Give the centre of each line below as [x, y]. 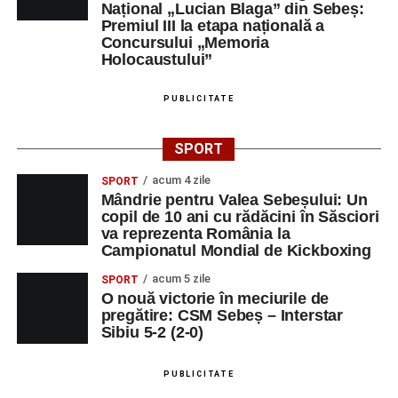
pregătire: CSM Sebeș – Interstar [222, 315]
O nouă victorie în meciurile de [215, 298]
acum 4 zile [181, 180]
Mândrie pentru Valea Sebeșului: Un [234, 200]
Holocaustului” [157, 60]
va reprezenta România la [195, 234]
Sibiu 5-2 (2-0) [152, 332]
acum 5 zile [181, 279]
